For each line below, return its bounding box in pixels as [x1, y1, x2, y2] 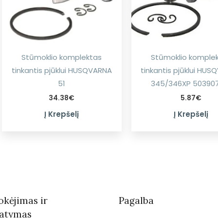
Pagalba [119, 194, 154, 206]
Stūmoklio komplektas [21, 52, 102, 63]
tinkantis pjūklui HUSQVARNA [11, 65, 112, 76]
